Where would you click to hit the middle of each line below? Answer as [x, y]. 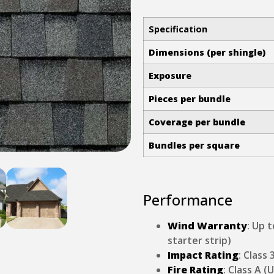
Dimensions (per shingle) [207, 52]
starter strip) [199, 240]
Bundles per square [194, 145]
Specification [178, 29]
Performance [188, 199]
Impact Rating [203, 255]
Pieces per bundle [190, 98]
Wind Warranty [207, 225]
